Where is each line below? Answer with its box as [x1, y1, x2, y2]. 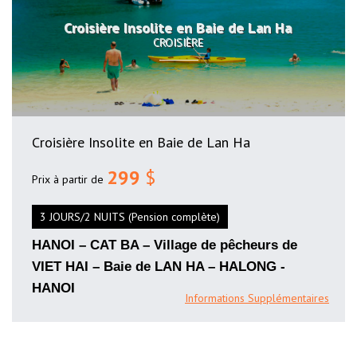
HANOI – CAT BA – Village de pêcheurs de [32, 237, 297, 253]
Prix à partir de [32, 171, 104, 186]
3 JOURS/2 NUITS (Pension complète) [40, 209, 220, 224]
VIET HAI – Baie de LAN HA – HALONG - [32, 258, 285, 274]
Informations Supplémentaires [185, 291, 329, 306]
